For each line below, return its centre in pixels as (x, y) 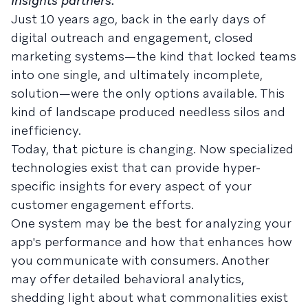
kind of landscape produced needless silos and (148, 112)
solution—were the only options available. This (148, 93)
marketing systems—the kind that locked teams (154, 56)
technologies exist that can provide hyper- (136, 167)
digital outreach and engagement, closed (132, 37)
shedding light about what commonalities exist (150, 297)
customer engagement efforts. (102, 205)
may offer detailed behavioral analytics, (128, 279)
